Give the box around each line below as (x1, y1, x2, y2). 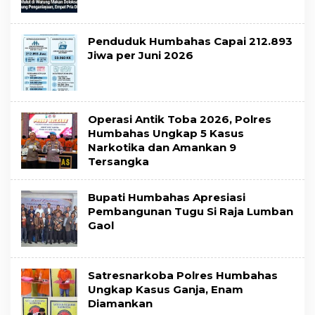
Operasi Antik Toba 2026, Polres (88, 112, 271, 127)
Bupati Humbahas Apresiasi (88, 191, 245, 205)
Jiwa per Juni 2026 (88, 49, 193, 63)
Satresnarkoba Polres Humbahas (88, 269, 278, 283)
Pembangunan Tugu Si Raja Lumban (88, 205, 293, 219)
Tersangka (88, 155, 149, 169)
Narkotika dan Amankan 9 (88, 141, 236, 155)
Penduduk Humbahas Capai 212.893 (88, 34, 292, 49)
